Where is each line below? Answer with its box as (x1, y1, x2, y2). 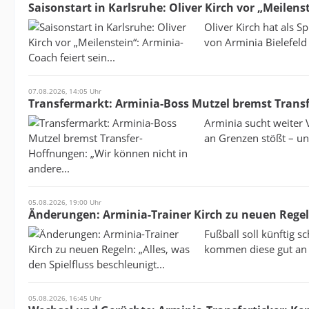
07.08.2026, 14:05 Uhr (28, 86, 101, 96)
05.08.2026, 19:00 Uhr (28, 197, 101, 207)
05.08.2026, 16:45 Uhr (28, 293, 101, 303)
